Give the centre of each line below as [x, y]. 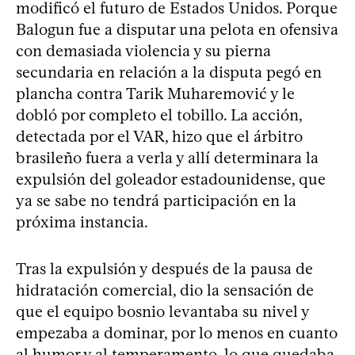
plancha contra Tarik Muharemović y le [155, 93]
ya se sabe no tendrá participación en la [156, 200]
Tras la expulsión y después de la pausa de [164, 268]
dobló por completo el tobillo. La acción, [159, 115]
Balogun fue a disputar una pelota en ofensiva [177, 29]
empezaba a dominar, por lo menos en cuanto [177, 332]
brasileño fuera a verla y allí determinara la [167, 157]
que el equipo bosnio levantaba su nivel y [162, 311]
